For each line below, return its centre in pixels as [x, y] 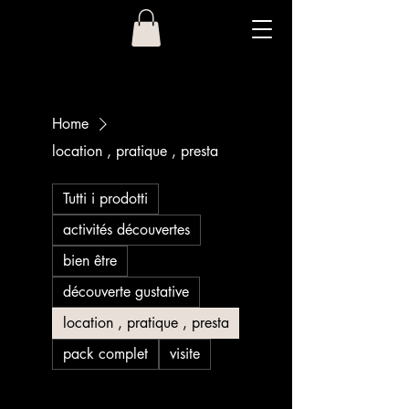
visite [185, 353]
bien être [90, 260]
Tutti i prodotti [105, 198]
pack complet [105, 353]
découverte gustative [126, 291]
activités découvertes [126, 229]
